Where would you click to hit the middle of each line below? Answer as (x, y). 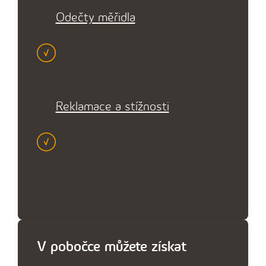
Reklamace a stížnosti (112, 107)
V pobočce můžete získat (112, 247)
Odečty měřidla (95, 18)
